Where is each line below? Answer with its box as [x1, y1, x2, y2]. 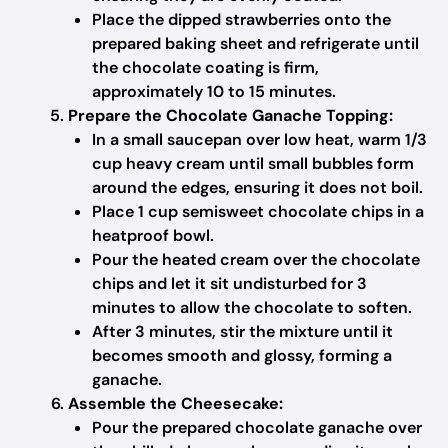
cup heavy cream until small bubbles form [92, 153, 414, 174]
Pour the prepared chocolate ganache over [92, 417, 422, 438]
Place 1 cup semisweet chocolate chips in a [92, 201, 424, 222]
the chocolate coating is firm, [92, 57, 319, 78]
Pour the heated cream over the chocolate [92, 249, 420, 270]
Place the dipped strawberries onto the [92, 9, 391, 30]
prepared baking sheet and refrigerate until [92, 33, 419, 54]
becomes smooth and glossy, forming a [92, 345, 392, 366]
